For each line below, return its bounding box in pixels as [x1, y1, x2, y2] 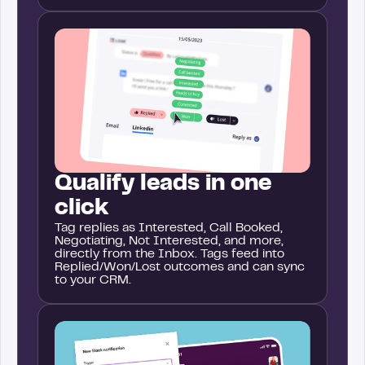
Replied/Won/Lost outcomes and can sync [55, 261, 305, 273]
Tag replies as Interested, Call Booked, [55, 222, 283, 234]
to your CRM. [55, 274, 131, 286]
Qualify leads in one [55, 174, 271, 195]
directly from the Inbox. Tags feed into [55, 248, 284, 260]
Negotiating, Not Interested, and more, [55, 235, 284, 247]
